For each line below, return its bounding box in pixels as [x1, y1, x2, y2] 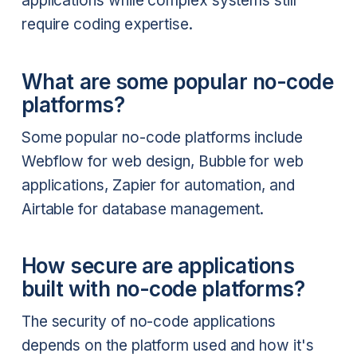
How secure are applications [21, 253, 295, 279]
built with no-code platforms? [21, 277, 305, 302]
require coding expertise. [21, 15, 193, 34]
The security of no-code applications [21, 312, 276, 331]
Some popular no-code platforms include [21, 127, 303, 147]
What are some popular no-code [21, 69, 334, 94]
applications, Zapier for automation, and [21, 175, 295, 194]
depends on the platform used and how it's [21, 335, 314, 355]
